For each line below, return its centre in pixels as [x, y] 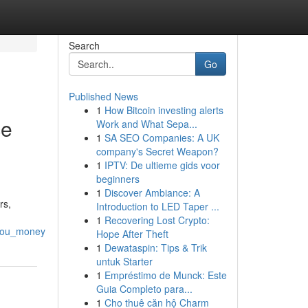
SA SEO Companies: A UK [162, 137]
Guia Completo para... [144, 289]
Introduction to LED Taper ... [157, 206]
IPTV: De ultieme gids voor [162, 165]
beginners [118, 179]
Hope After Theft [132, 234]
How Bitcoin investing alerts [164, 110]
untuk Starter [124, 261]
